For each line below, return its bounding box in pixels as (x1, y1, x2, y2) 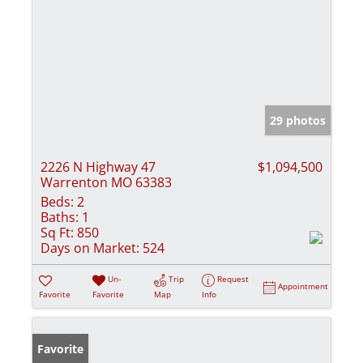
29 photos (270, 113, 326, 129)
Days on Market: (41, 239, 139, 258)
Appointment (278, 280, 329, 293)
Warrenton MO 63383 (41, 173, 172, 192)
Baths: (41, 208, 79, 227)
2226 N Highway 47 (41, 158, 156, 177)
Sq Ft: (41, 224, 74, 242)
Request (217, 273, 250, 285)
